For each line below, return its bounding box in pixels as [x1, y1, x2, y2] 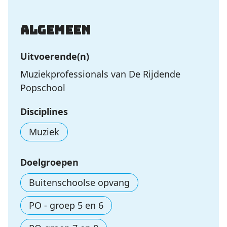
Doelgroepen [20, 156, 79, 168]
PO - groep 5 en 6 [29, 199, 103, 211]
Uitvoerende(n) [20, 50, 89, 62]
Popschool [20, 82, 65, 94]
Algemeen [20, 22, 91, 38]
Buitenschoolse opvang [29, 176, 130, 188]
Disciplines [20, 105, 68, 118]
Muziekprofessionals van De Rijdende [20, 68, 180, 80]
